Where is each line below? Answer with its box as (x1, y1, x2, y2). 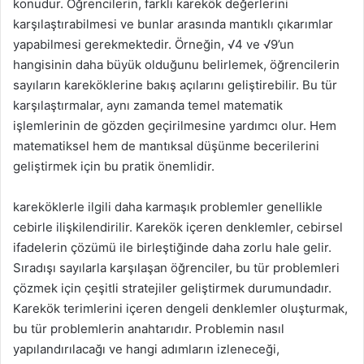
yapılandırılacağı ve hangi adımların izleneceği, (13, 341, 279, 357)
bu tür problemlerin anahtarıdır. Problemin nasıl (13, 321, 284, 336)
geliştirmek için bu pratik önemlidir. (13, 158, 214, 174)
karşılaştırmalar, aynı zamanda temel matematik (13, 97, 283, 113)
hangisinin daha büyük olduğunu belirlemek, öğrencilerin (13, 57, 340, 72)
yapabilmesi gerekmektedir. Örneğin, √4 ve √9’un (13, 37, 294, 52)
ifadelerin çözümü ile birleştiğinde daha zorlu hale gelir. (13, 240, 331, 255)
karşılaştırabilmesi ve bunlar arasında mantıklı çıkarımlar (13, 16, 333, 32)
